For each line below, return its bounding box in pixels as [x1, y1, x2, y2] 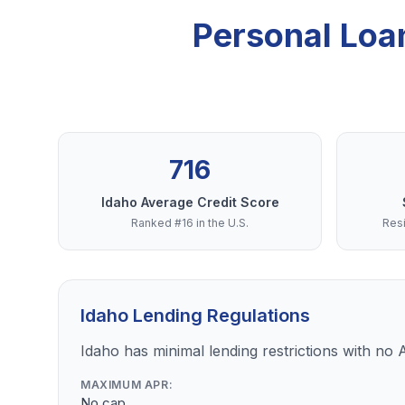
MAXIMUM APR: [80, 378, 174, 391]
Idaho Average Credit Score [100, 194, 279, 210]
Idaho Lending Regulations [80, 305, 310, 326]
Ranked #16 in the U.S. [131, 216, 249, 230]
